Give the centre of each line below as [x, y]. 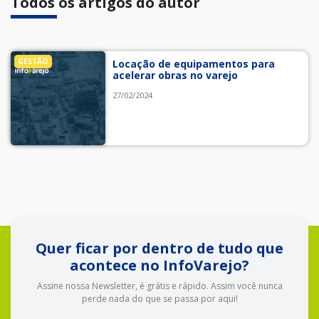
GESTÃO [33, 61]
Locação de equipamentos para [193, 63]
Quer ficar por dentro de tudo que [159, 249]
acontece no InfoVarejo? [159, 266]
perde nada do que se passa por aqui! [159, 299]
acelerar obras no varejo [175, 75]
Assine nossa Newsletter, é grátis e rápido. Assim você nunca [159, 286]
